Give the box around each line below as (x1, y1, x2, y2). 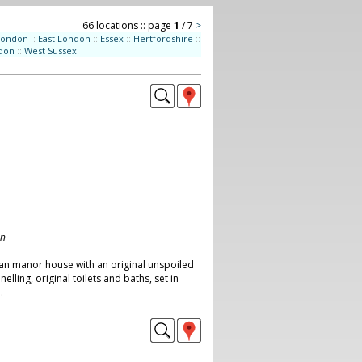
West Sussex (23, 44, 77, 57)
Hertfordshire (133, 32, 193, 44)
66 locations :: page (82, 19, 174, 32)
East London (37, 32, 90, 44)
